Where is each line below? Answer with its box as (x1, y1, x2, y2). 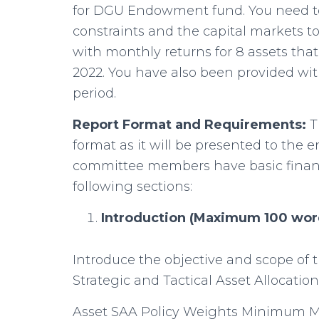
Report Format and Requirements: (73, 117, 310, 132)
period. (73, 85, 116, 101)
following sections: (73, 179, 192, 194)
